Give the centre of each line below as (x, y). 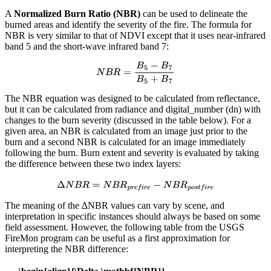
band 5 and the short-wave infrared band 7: (87, 46)
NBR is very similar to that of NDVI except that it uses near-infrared (135, 35)
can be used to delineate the (194, 13)
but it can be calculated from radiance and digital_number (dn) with (133, 109)
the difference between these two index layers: (93, 164)
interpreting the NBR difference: (67, 249)
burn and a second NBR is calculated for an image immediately (125, 142)
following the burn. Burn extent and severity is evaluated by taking (132, 153)
